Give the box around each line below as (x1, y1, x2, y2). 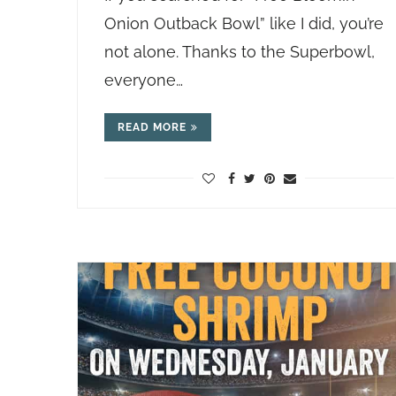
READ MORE (118, 121, 187, 133)
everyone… (104, 71, 183, 89)
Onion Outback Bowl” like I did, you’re (104, 14, 384, 33)
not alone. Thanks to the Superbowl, (104, 42, 375, 61)
